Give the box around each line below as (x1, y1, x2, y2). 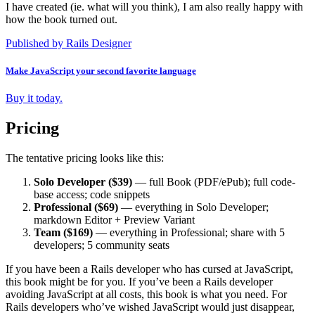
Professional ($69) (34, 201, 118, 214)
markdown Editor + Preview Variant (34, 214, 195, 226)
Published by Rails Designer (6, 37, 131, 49)
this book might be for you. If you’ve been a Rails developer (6, 276, 273, 288)
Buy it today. (6, 92, 63, 105)
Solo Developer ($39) (34, 176, 132, 188)
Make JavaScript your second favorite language (6, 65, 196, 77)
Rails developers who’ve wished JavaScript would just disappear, (6, 301, 295, 314)
